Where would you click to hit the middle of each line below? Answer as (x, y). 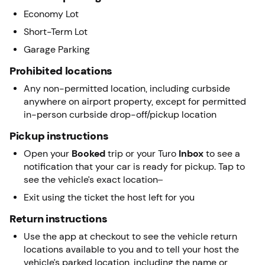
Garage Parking (57, 49)
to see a (222, 153)
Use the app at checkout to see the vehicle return (130, 236)
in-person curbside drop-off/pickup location (120, 114)
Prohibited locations (61, 71)
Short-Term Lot (56, 31)
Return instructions (59, 219)
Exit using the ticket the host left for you (109, 197)
